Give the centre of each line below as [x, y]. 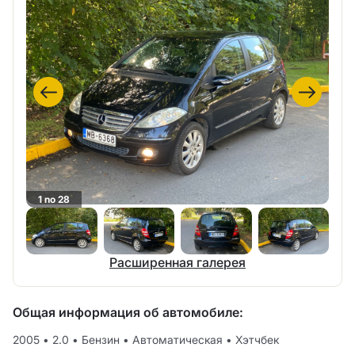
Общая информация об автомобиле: [128, 313]
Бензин [101, 340]
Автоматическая [177, 340]
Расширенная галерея [177, 263]
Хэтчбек [256, 340]
